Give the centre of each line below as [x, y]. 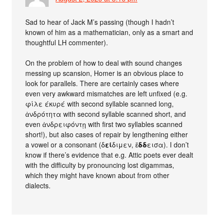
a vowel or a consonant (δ [65, 145]
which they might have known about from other [98, 175]
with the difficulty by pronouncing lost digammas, [100, 165]
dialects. [38, 185]
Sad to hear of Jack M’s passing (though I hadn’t [100, 22]
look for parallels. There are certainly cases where [102, 83]
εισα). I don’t [168, 145]
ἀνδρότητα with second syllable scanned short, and [106, 114]
